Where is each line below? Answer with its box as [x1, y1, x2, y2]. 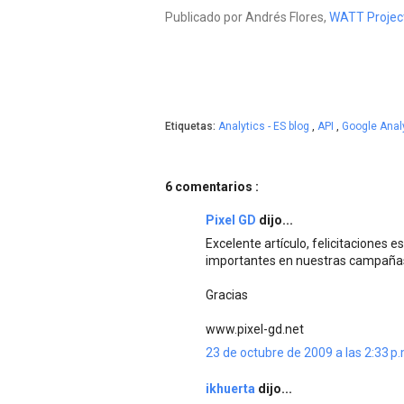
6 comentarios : [165, 179, 259, 194]
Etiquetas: [165, 119, 218, 133]
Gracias [206, 287, 248, 302]
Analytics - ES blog [218, 119, 312, 133]
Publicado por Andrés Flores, [165, 9, 329, 24]
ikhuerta [206, 381, 258, 396]
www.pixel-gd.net [206, 321, 304, 336]
